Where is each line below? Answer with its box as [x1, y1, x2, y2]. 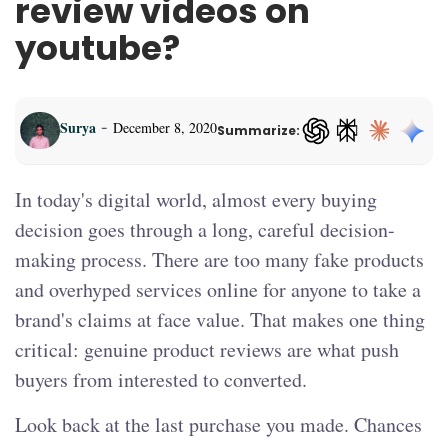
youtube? [15, 24, 180, 73]
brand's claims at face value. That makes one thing [15, 306, 425, 334]
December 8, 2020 [113, 118, 217, 138]
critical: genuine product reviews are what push [15, 336, 399, 364]
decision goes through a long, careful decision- [15, 216, 395, 244]
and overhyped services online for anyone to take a [15, 276, 421, 304]
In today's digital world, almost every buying [15, 186, 377, 214]
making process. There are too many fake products [15, 246, 424, 274]
